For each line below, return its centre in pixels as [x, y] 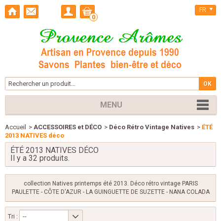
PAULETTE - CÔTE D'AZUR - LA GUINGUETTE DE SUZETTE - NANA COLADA [110, 192]
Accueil [16, 127]
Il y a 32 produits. [40, 158]
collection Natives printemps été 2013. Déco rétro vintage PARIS [110, 184]
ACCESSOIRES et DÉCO [68, 127]
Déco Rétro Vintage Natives [152, 127]
